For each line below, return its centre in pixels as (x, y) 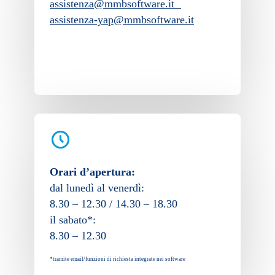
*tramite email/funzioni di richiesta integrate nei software (118, 259)
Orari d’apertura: (96, 172)
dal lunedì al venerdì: (100, 188)
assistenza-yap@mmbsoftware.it (122, 20)
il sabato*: (76, 220)
